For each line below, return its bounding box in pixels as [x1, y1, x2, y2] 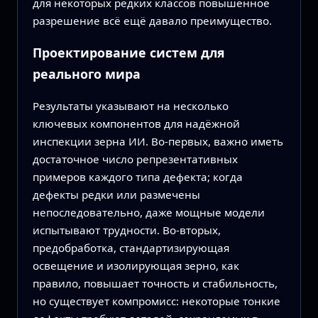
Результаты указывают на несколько [32, 99, 229, 114]
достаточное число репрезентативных [32, 152, 238, 167]
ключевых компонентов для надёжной [32, 116, 240, 131]
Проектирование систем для [32, 44, 225, 62]
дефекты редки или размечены [32, 187, 200, 202]
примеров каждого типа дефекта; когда [32, 170, 243, 185]
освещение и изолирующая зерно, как [32, 258, 239, 273]
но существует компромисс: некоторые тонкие [32, 294, 280, 309]
